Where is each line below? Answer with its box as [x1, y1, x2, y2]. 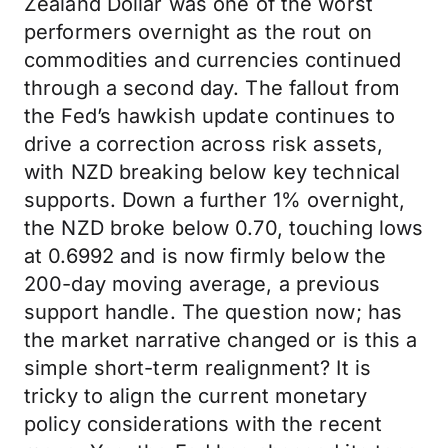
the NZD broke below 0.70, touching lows [24, 216, 424, 240]
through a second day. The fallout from [24, 76, 401, 100]
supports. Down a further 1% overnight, [24, 188, 406, 212]
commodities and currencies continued [24, 48, 402, 72]
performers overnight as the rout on [24, 20, 372, 44]
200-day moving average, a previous [24, 272, 380, 296]
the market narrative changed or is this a [24, 328, 418, 352]
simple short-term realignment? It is [24, 356, 372, 380]
